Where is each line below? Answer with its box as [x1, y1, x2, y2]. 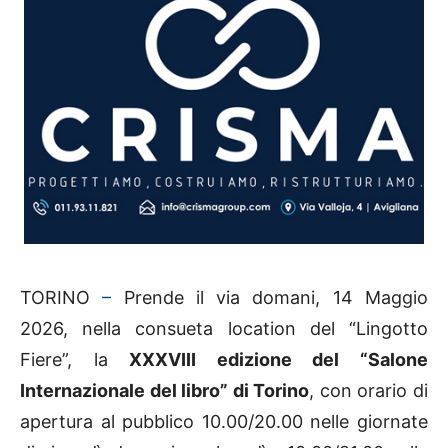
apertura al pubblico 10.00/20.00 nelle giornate [20, 410, 428, 432]
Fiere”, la [20, 348, 130, 370]
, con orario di [309, 379, 429, 401]
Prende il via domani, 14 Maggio [111, 286, 429, 308]
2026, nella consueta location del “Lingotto [20, 317, 428, 339]
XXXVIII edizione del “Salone [129, 348, 429, 370]
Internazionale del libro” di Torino [20, 379, 310, 401]
